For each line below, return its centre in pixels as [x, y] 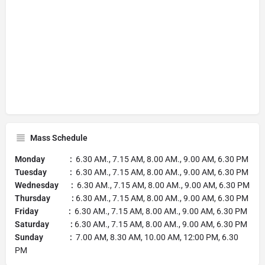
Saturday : [45, 224]
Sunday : [45, 237]
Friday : [45, 211]
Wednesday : [46, 185]
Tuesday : [45, 172]
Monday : [45, 159]
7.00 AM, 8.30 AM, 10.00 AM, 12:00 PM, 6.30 [157, 237]
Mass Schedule [59, 138]
